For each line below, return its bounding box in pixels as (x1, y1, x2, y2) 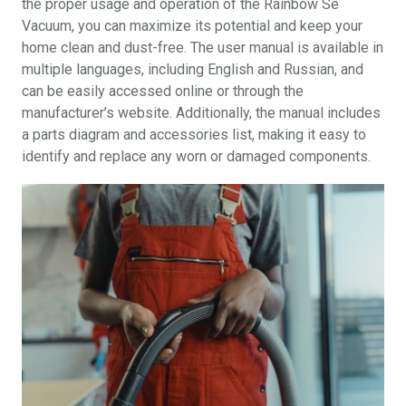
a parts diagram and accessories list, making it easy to (22, 126, 366, 143)
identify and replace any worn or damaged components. (22, 148, 371, 165)
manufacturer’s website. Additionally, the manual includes (22, 104, 381, 121)
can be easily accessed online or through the (22, 82, 304, 100)
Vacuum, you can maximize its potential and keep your (22, 17, 362, 34)
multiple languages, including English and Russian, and (22, 61, 363, 78)
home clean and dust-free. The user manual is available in (22, 39, 383, 56)
